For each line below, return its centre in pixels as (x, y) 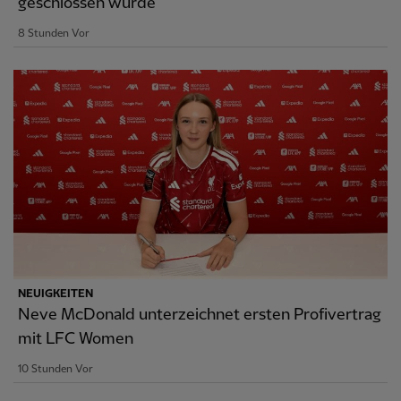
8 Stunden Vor (54, 33)
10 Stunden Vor (55, 370)
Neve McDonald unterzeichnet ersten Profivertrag (200, 315)
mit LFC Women (76, 339)
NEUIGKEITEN (55, 294)
